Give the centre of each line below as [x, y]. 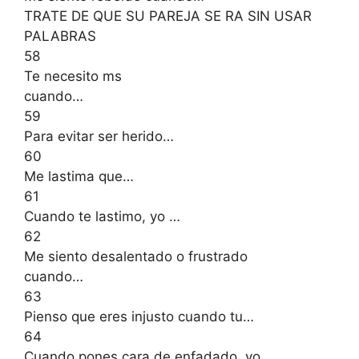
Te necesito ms [73, 76]
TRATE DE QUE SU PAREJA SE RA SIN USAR [168, 16]
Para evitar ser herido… [99, 136]
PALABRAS [60, 36]
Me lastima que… [79, 176]
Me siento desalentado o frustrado [136, 256]
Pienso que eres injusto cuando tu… [139, 316]
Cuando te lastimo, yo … [102, 216]
